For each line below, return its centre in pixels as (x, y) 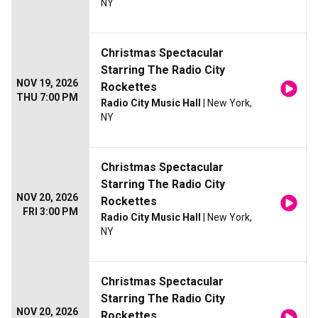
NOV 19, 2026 (47, 83)
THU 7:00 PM (47, 98)
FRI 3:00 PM (50, 212)
